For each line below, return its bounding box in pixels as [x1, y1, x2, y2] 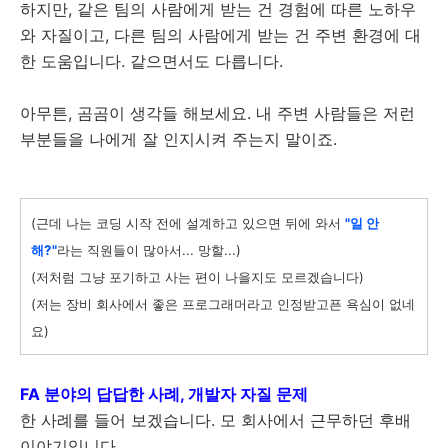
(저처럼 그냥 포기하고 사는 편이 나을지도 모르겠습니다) [31, 269, 364, 285]
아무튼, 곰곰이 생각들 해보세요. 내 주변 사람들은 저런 [20, 103, 415, 123]
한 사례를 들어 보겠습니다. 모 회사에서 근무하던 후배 [20, 410, 411, 430]
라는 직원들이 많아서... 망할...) [57, 242, 241, 258]
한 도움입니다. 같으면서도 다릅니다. [20, 51, 283, 71]
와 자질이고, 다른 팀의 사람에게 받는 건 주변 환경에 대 [20, 25, 421, 45]
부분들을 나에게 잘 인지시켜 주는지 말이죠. [20, 129, 337, 149]
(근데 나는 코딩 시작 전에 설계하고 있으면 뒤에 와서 [31, 215, 345, 231]
